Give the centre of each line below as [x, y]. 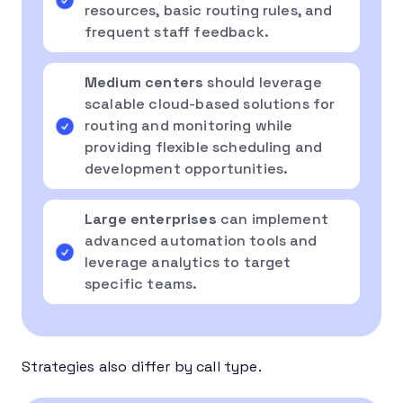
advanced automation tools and [201, 240]
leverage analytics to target [188, 262]
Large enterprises [151, 219]
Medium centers [144, 82]
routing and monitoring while [189, 125]
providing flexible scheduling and [204, 147]
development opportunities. [187, 168]
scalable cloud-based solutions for [210, 103]
